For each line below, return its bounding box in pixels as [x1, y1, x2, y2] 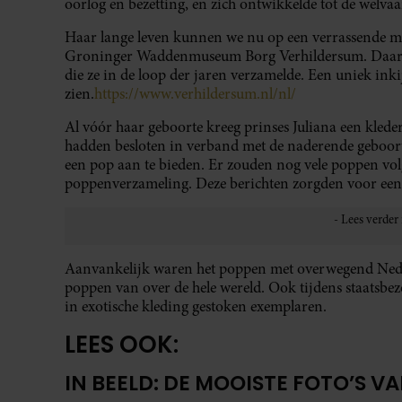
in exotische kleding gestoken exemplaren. [65, 295, 327, 317]
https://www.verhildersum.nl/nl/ [94, 83, 296, 104]
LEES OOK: [65, 328, 179, 361]
